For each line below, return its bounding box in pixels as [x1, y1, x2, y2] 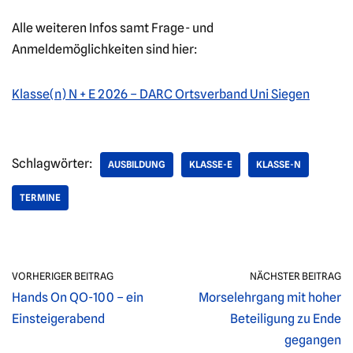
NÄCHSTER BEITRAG [250, 270, 341, 282]
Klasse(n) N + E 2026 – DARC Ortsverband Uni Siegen [12, 87, 310, 102]
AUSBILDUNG [108, 158, 165, 170]
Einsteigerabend [12, 311, 105, 326]
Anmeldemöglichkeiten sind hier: [12, 42, 197, 57]
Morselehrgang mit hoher [199, 290, 341, 305]
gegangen [284, 333, 341, 347]
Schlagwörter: [12, 156, 92, 171]
